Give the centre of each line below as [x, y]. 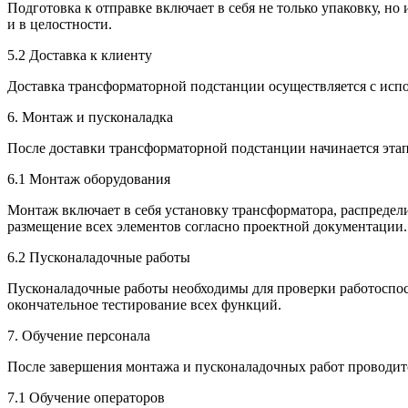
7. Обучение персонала [79, 336]
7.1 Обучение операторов [86, 398]
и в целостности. [60, 25]
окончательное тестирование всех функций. [144, 305]
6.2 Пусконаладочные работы [99, 258]
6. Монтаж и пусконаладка [90, 117]
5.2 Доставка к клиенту [80, 56]
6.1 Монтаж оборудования [89, 179]
